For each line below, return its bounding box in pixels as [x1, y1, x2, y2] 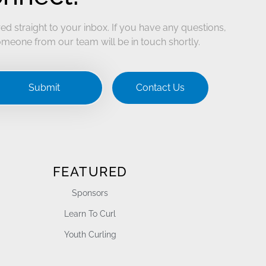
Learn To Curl [64, 208, 116, 218]
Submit [28, 81, 61, 93]
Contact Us [135, 81, 185, 93]
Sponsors [72, 188, 109, 198]
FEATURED [52, 163, 128, 179]
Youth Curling [64, 229, 116, 239]
